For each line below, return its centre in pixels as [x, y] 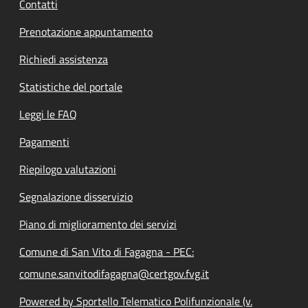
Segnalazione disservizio [76, 197]
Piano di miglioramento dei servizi [98, 224]
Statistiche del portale [71, 87]
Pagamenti [44, 142]
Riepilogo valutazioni [68, 169]
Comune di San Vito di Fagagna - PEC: [107, 252]
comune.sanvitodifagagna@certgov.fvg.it [114, 274]
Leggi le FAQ [48, 114]
